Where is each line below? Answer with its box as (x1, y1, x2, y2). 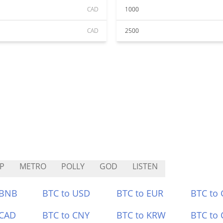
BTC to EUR (116, 187, 163, 199)
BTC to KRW (116, 209, 166, 221)
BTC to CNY (42, 209, 90, 221)
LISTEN (132, 161, 158, 172)
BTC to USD (42, 187, 91, 199)
